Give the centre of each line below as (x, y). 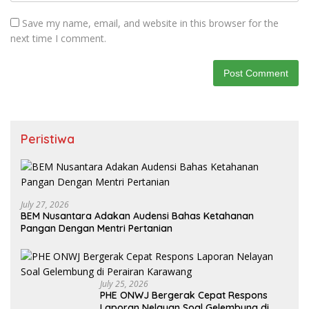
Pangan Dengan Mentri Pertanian (97, 228)
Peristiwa (48, 139)
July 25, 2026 (124, 284)
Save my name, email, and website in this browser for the (150, 23)
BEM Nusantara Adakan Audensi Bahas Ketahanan (137, 216)
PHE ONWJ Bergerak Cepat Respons (184, 295)
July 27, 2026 (45, 205)
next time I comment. (58, 38)
